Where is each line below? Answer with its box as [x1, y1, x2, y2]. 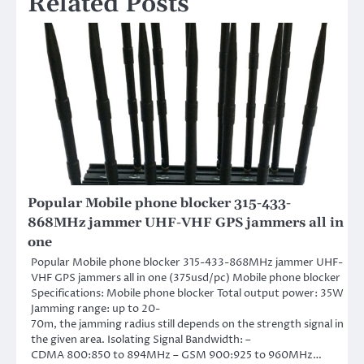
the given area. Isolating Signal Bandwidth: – [31, 332, 251, 348]
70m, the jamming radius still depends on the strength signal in [31, 317, 344, 332]
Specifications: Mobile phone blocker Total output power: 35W [31, 286, 344, 301]
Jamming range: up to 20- [31, 301, 160, 317]
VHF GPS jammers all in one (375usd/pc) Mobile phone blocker [31, 271, 340, 286]
